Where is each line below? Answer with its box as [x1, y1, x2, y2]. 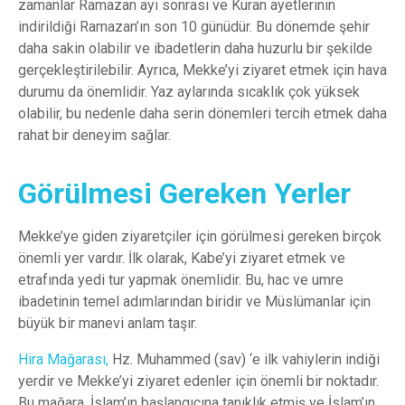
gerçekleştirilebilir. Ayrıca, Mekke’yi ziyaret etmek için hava [18, 61, 387, 79]
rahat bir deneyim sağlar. [18, 126, 171, 144]
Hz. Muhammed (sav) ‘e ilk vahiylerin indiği [108, 350, 380, 368]
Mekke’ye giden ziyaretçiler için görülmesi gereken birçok [18, 227, 381, 245]
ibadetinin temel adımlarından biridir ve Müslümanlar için [18, 292, 371, 310]
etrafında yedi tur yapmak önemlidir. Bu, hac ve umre [18, 270, 344, 288]
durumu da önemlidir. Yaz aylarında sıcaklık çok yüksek [18, 82, 360, 100]
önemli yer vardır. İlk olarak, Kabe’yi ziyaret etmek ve [18, 249, 345, 267]
